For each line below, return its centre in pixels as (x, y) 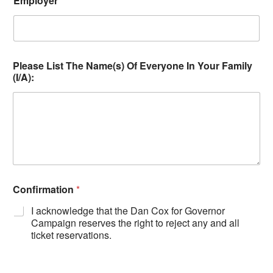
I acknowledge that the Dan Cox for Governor (128, 211)
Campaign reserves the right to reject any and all (135, 223)
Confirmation (44, 190)
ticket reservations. (71, 235)
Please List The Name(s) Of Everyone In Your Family (133, 66)
